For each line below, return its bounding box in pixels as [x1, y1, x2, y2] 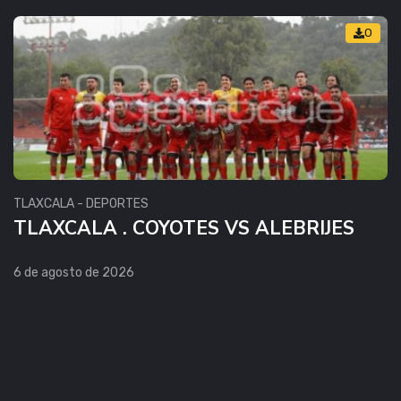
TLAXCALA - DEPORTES [13, 196, 149, 212]
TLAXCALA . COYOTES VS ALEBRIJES [13, 216, 354, 242]
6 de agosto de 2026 [13, 265, 134, 281]
